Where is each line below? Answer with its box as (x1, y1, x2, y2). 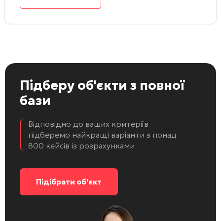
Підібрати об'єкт (36, 177, 102, 186)
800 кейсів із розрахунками (28, 140, 135, 150)
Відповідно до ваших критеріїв (28, 118, 148, 129)
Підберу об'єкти (20, 77, 127, 93)
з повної (127, 77, 184, 93)
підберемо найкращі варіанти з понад (28, 129, 177, 140)
